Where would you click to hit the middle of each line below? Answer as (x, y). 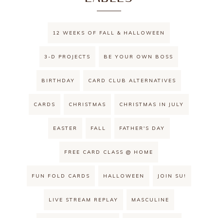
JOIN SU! (172, 176)
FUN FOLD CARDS (61, 176)
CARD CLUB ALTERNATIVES (132, 81)
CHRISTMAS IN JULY (152, 105)
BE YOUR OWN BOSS (139, 57)
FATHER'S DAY (142, 128)
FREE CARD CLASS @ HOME (109, 152)
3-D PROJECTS (68, 57)
